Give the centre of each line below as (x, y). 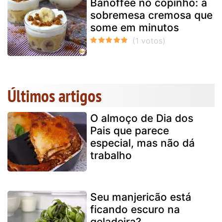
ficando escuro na (135, 209)
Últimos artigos (55, 95)
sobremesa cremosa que (151, 15)
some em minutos (135, 27)
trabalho (111, 155)
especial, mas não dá (142, 143)
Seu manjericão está (141, 197)
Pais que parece (130, 130)
